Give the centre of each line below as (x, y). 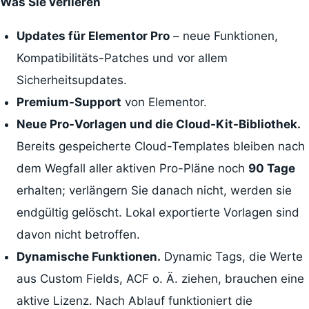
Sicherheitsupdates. (71, 80)
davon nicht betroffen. (78, 235)
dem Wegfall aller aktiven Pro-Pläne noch (132, 169)
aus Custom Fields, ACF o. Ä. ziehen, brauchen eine (160, 279)
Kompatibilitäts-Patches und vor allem (122, 58)
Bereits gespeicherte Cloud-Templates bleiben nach (160, 147)
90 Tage (271, 169)
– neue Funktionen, (223, 36)
